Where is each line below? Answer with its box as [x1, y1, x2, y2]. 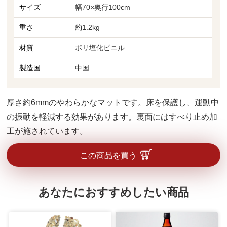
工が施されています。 [7, 126, 88, 135]
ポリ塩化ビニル [75, 43, 125, 52]
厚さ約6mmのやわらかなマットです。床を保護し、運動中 [7, 98, 219, 107]
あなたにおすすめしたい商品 [38, 186, 189, 199]
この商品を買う [80, 150, 137, 160]
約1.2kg [75, 23, 100, 31]
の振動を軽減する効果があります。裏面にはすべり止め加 [7, 112, 218, 121]
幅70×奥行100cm [75, 3, 131, 11]
